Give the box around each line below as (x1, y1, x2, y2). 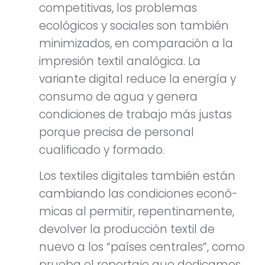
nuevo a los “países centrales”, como (39, 239, 245, 256)
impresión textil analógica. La (39, 53, 201, 69)
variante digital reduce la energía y (39, 70, 236, 87)
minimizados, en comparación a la (39, 35, 233, 51)
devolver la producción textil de (39, 221, 215, 238)
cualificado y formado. (39, 141, 164, 158)
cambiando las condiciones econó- (39, 186, 238, 202)
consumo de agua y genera (39, 88, 198, 105)
